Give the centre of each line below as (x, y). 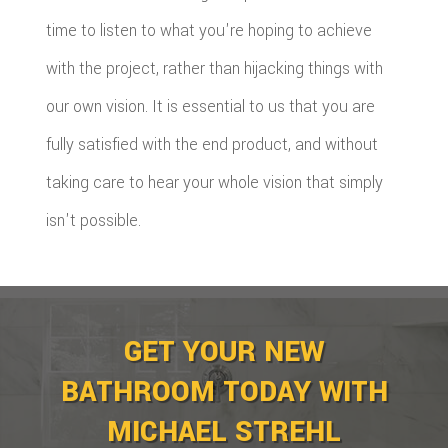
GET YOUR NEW (224, 352)
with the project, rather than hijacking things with (215, 68)
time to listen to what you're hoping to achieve (209, 30)
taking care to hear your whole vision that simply (215, 182)
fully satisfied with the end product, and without (212, 144)
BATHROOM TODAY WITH (224, 392)
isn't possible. (94, 220)
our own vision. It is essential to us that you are (211, 106)
